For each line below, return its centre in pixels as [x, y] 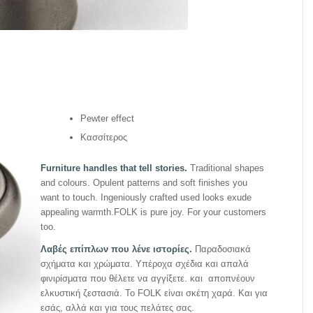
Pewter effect [107, 119]
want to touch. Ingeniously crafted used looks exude [146, 198]
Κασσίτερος [103, 138]
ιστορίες [169, 249]
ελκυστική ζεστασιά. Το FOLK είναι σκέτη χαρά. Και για [154, 293]
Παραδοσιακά [221, 249]
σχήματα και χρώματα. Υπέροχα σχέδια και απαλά [144, 264]
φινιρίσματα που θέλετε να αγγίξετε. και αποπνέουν [147, 279]
